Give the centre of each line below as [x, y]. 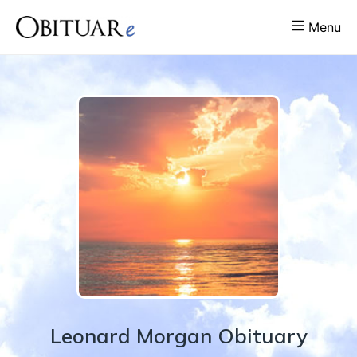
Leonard [93, 336]
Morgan [174, 336]
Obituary [259, 336]
